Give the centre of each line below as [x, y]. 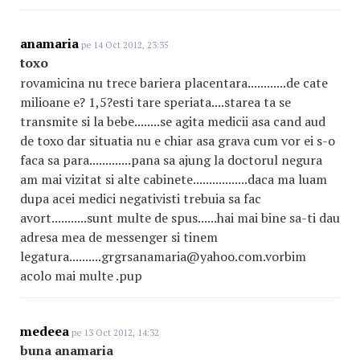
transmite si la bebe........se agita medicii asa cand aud [173, 121]
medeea [45, 331]
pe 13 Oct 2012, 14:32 [114, 333]
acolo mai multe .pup [81, 276]
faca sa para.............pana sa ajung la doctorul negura [171, 160]
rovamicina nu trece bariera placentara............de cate [174, 83]
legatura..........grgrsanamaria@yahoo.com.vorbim [163, 256]
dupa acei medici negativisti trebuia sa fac [141, 198]
